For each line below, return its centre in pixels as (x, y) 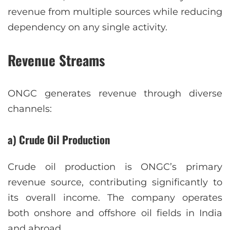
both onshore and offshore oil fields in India (115, 213)
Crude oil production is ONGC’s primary (115, 167)
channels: (30, 109)
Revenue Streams (56, 60)
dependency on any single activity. (88, 27)
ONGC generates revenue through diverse (115, 93)
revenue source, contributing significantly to (115, 182)
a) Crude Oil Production (59, 139)
